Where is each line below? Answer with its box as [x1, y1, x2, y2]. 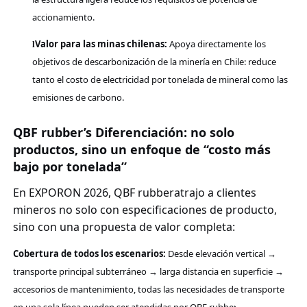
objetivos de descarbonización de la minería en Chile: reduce [32, 55, 276, 68]
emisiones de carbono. [32, 90, 124, 103]
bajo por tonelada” [12, 158, 127, 175]
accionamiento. [32, 10, 95, 23]
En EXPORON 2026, [12, 184, 114, 200]
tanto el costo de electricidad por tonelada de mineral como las [32, 73, 288, 86]
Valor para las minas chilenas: [34, 37, 167, 50]
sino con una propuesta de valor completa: [12, 219, 235, 234]
